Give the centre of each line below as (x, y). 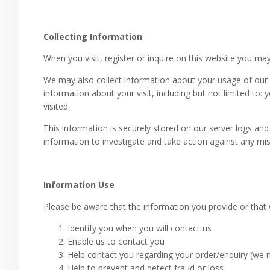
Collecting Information (93, 36)
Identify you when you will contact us (140, 228)
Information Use (79, 185)
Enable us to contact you (116, 241)
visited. (57, 106)
